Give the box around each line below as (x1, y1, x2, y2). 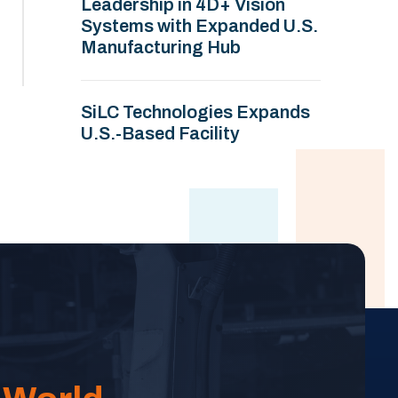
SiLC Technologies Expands (81, 102, 310, 122)
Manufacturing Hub (81, 37, 241, 57)
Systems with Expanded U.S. (81, 16, 318, 36)
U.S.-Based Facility (81, 123, 240, 143)
